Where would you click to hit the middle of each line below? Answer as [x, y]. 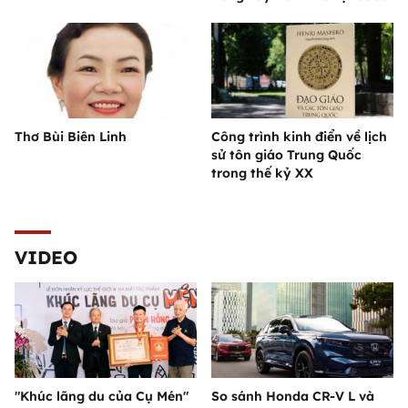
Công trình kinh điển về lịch [299, 137]
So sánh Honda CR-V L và [293, 397]
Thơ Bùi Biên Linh [71, 137]
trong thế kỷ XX [262, 173]
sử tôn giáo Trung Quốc [286, 155]
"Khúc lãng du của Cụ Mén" [102, 397]
